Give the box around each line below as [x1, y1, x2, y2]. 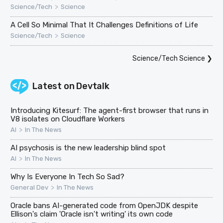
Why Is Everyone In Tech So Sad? [10, 172, 125, 181]
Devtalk [76, 80, 110, 92]
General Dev [10, 183, 49, 191]
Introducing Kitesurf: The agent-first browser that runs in [10, 106, 209, 115]
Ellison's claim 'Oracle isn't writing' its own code [10, 209, 173, 219]
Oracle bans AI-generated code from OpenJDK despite [10, 201, 199, 210]
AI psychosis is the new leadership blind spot [10, 143, 166, 152]
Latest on [32, 80, 77, 92]
